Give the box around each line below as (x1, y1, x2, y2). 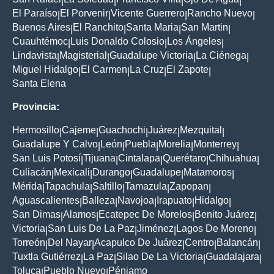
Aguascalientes (12, 195, 80, 206)
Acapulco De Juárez (94, 237, 182, 248)
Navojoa (117, 195, 154, 206)
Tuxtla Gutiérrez (12, 251, 81, 262)
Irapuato (157, 195, 192, 206)
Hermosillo (12, 125, 59, 136)
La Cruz (130, 64, 164, 75)
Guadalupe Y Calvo (12, 139, 98, 150)
